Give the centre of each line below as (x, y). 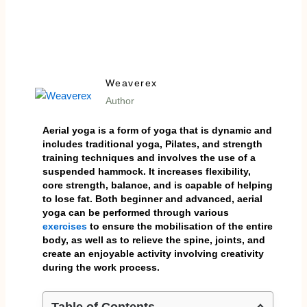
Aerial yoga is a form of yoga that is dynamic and (157, 131)
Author (120, 100)
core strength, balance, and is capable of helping (157, 185)
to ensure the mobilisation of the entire (180, 226)
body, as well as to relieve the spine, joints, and (153, 240)
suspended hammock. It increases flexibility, (146, 172)
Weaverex (131, 83)
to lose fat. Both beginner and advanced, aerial (152, 199)
